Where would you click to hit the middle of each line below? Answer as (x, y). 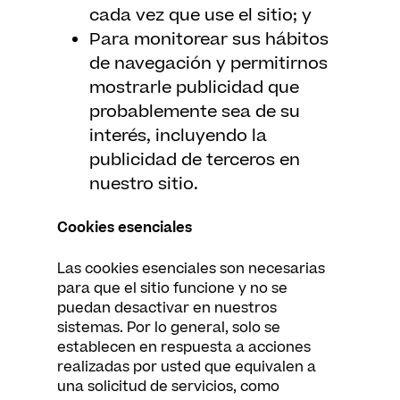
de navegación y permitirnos (208, 64)
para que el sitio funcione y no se (172, 288)
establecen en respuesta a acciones (184, 347)
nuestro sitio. (144, 184)
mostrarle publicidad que (194, 88)
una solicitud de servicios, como (168, 387)
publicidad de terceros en (195, 160)
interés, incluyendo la (178, 136)
